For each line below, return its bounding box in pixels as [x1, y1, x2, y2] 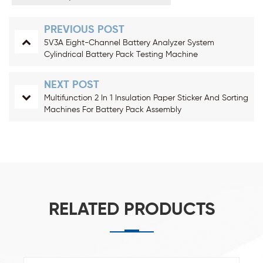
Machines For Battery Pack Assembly [44, 106, 181, 114]
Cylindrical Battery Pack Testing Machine [44, 50, 198, 59]
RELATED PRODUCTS [48, 201, 215, 220]
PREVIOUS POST [44, 25, 124, 36]
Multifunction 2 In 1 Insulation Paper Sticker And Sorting [44, 94, 248, 103]
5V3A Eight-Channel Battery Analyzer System [44, 39, 214, 48]
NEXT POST [44, 80, 99, 91]
